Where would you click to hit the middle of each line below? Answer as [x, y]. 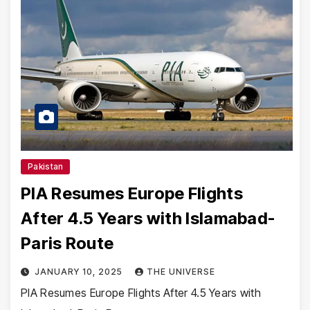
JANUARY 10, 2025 [80, 272]
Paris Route [67, 244]
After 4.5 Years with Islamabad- [148, 219]
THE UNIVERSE [181, 272]
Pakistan [46, 167]
